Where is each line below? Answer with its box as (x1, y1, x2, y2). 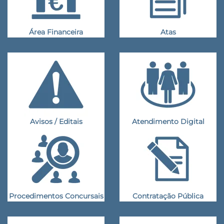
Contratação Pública (132, 191, 203, 200)
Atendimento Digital (131, 116, 204, 126)
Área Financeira (29, 27, 83, 36)
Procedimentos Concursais (8, 191, 103, 200)
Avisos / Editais (29, 116, 82, 126)
